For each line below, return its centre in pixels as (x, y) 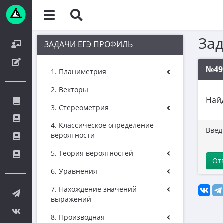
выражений (71, 199)
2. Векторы (69, 89)
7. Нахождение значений (94, 189)
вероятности (73, 135)
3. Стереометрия (80, 107)
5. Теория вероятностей (92, 153)
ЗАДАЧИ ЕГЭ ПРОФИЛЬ (89, 44)
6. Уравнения (74, 171)
